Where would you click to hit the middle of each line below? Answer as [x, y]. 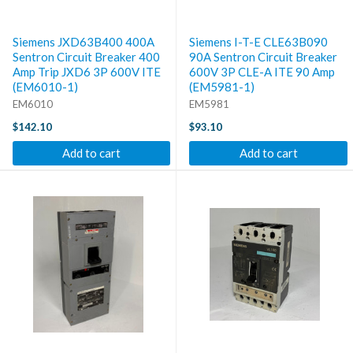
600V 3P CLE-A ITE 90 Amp [262, 71]
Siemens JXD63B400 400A [84, 41]
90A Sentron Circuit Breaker [263, 56]
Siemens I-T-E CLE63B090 [259, 41]
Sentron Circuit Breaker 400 [86, 56]
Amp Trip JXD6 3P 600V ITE [87, 71]
